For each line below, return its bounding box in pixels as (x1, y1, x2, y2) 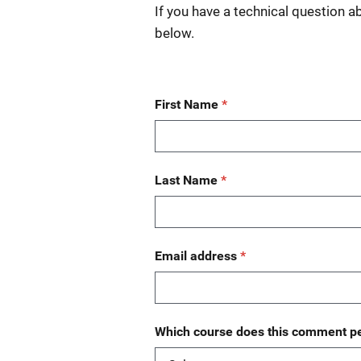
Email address (155, 248, 240, 263)
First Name (155, 97, 222, 112)
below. (155, 25, 194, 41)
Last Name (155, 172, 221, 188)
